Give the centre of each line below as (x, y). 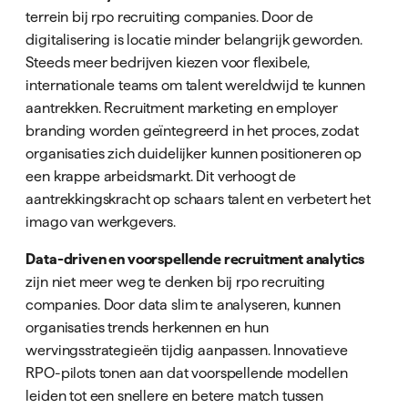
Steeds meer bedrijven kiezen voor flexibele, (168, 61)
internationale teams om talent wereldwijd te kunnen (196, 84)
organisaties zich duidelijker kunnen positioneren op (194, 153)
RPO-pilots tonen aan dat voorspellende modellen (187, 372)
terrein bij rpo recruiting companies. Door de (170, 16)
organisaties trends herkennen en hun (147, 326)
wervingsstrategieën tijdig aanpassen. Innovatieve (187, 349)
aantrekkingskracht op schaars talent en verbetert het (198, 198)
